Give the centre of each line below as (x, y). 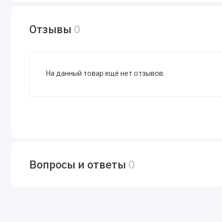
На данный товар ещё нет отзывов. (105, 73)
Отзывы (52, 29)
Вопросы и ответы (79, 164)
